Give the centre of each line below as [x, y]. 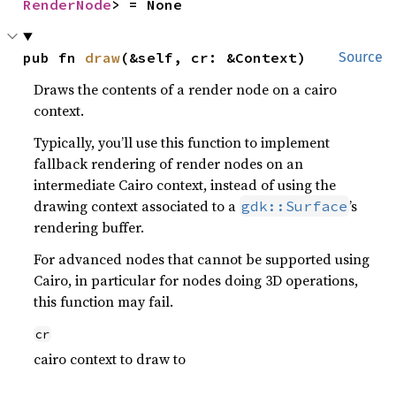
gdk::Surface [295, 206]
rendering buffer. [89, 227]
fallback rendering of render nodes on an [169, 164]
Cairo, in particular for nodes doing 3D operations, [196, 280]
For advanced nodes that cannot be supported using [202, 259]
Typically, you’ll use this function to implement [182, 142]
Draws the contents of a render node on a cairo [186, 89]
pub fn [54, 57]
